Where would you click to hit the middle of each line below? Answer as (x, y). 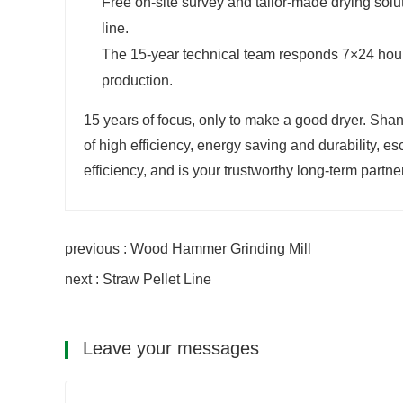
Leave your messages (168, 349)
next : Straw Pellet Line (138, 280)
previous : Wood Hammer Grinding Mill (188, 249)
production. (137, 81)
